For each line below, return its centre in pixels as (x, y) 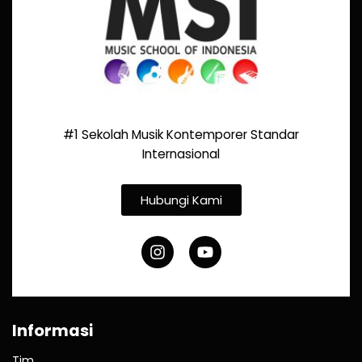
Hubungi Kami (181, 200)
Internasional (181, 154)
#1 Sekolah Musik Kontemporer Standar (181, 135)
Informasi (53, 331)
